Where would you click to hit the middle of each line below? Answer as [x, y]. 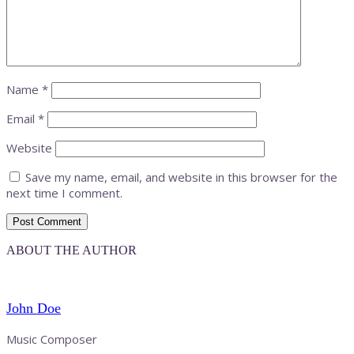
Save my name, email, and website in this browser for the [181, 177]
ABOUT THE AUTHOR [72, 250]
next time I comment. [64, 192]
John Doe [34, 309]
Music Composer [52, 339]
